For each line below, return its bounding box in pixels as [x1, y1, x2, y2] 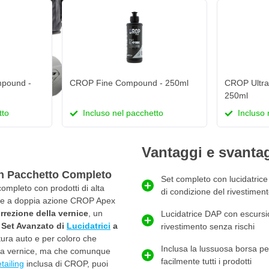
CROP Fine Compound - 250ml [70, 78, 189, 88]
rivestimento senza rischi [161, 222, 255, 232]
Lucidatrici [67, 221, 110, 231]
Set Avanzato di [1, 221, 67, 231]
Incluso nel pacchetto [80, 108, 163, 118]
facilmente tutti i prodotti [161, 256, 252, 267]
